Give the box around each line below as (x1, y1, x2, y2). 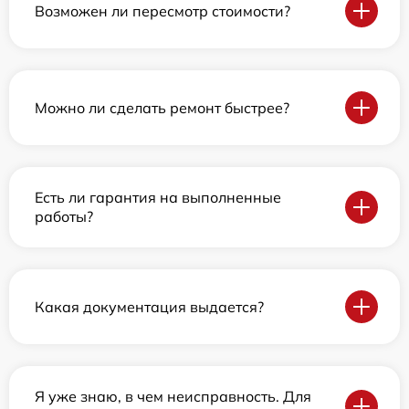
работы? (35, 207, 93, 225)
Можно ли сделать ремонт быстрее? (35, 98, 289, 117)
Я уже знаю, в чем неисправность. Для (35, 387, 311, 405)
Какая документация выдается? (35, 297, 264, 316)
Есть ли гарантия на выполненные (35, 188, 281, 206)
